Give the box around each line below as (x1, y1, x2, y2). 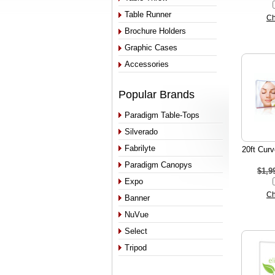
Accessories (125, 60, 169, 69)
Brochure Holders (125, 26, 186, 36)
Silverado (125, 127, 158, 136)
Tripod (125, 243, 147, 252)
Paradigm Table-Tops (125, 110, 199, 120)
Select (125, 227, 147, 236)
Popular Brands (118, 88, 195, 101)
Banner (125, 193, 150, 203)
